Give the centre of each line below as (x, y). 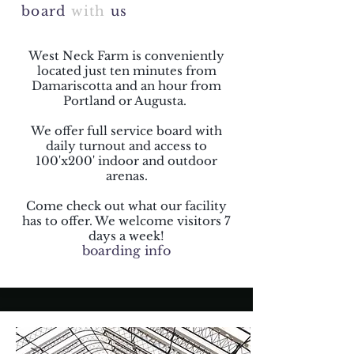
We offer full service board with (126, 131)
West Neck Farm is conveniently (126, 56)
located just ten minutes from (126, 71)
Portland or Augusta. (126, 101)
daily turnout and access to (126, 146)
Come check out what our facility (126, 206)
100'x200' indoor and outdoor (126, 161)
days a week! (126, 236)
